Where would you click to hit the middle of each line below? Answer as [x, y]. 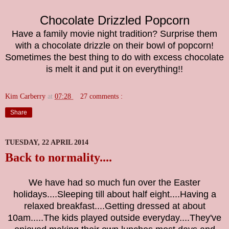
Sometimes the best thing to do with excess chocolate [114, 57]
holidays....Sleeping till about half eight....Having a [114, 194]
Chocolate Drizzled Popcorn [114, 20]
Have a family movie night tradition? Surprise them [114, 33]
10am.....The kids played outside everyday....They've [114, 217]
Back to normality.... [59, 157]
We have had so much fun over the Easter [114, 182]
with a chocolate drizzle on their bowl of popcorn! [114, 45]
